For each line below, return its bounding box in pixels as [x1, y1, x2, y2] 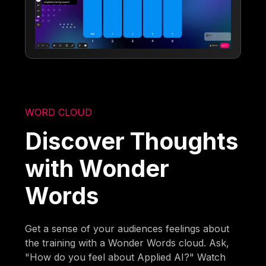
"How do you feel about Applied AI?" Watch [25, 251, 226, 263]
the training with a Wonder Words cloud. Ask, [25, 236, 230, 249]
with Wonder [25, 154, 170, 182]
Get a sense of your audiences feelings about [25, 222, 230, 235]
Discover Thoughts [25, 126, 239, 155]
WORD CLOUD [25, 106, 93, 118]
